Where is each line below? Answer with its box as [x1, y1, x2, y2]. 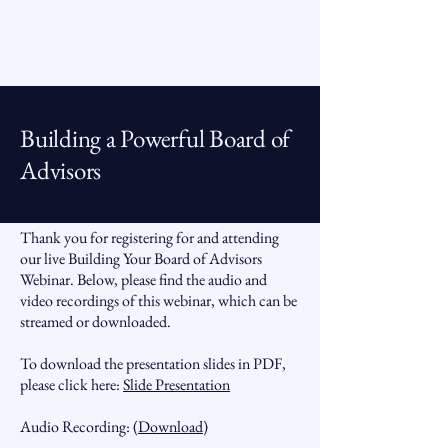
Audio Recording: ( [20, 416, 138, 437]
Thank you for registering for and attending [20, 227, 279, 248]
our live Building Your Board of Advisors [20, 248, 262, 269]
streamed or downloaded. [20, 311, 171, 332]
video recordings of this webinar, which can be [20, 290, 297, 311]
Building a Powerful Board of [20, 122, 290, 154]
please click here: [20, 374, 123, 395]
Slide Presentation [123, 374, 230, 395]
